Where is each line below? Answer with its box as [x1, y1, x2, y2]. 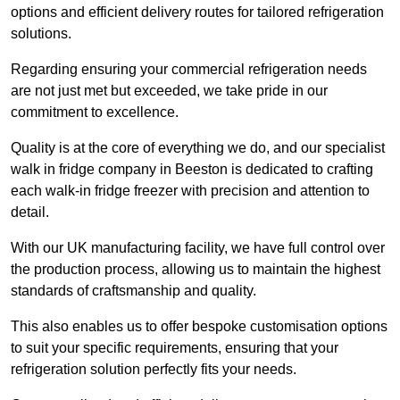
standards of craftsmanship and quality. [11, 283, 260, 299]
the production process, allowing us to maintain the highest [11, 262, 380, 278]
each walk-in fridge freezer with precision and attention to [11, 183, 370, 199]
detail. [11, 204, 49, 221]
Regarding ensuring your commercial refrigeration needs [11, 62, 367, 78]
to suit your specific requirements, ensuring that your [11, 340, 338, 356]
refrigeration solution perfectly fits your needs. [11, 362, 296, 378]
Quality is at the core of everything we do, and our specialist [11, 140, 385, 156]
